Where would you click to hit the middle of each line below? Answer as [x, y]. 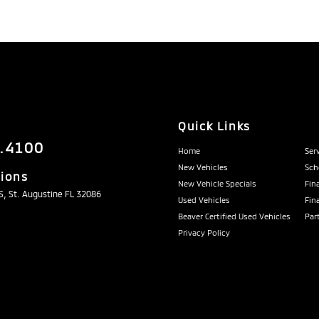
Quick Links [214, 125]
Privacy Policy [204, 232]
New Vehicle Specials [218, 183]
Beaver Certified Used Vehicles [235, 216]
